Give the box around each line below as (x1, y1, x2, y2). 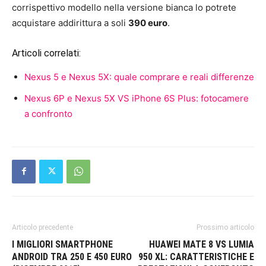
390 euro (128, 17, 167, 28)
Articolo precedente (12, 223, 73, 232)
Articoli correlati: (12, 47, 81, 59)
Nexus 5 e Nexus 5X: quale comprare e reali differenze (24, 71, 254, 83)
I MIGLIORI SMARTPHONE (12, 238, 113, 250)
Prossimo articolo (197, 223, 254, 232)
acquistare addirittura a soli (12, 17, 128, 28)
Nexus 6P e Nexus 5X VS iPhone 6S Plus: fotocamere (24, 92, 249, 104)
